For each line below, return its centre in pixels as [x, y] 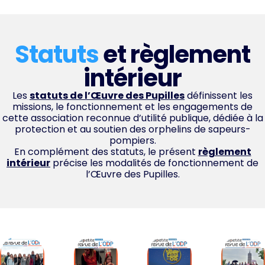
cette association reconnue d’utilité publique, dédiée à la [132, 118]
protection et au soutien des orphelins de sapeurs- [132, 129]
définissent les [219, 95]
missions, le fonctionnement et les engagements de [132, 106]
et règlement [177, 54]
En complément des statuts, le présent [106, 151]
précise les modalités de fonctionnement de [154, 163]
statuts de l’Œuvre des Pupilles [107, 95]
